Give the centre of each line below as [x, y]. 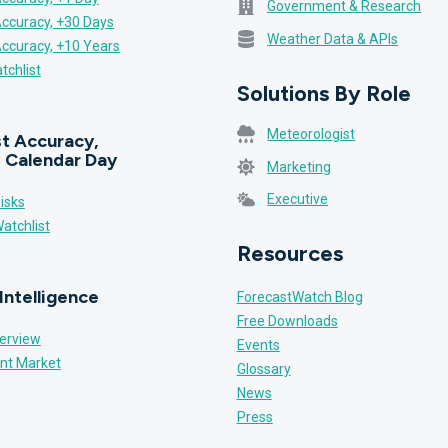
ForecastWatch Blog [299, 296]
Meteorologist [311, 133]
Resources [289, 253]
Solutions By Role [323, 93]
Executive [298, 198]
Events [258, 344]
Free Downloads [287, 320]
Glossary [263, 368]
